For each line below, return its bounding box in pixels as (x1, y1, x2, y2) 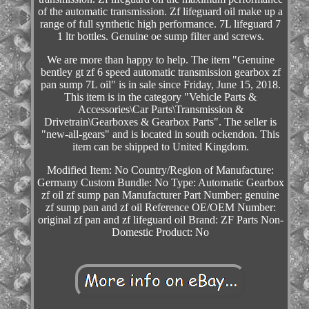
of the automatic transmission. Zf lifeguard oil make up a (38, 6, 283, 18)
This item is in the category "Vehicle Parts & (64, 91, 257, 103)
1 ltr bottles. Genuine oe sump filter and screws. (57, 30, 264, 43)
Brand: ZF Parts (188, 214, 258, 226)
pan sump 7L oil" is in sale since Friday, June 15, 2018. (40, 79, 281, 91)
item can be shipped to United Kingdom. (72, 141, 249, 153)
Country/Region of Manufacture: (131, 164, 275, 177)
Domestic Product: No (112, 226, 210, 239)
